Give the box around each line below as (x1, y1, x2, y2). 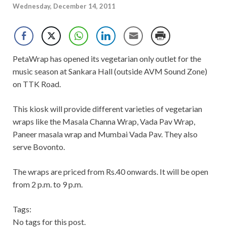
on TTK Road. (13, 79, 61, 89)
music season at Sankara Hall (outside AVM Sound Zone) (13, 66, 207, 77)
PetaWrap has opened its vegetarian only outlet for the (13, 54, 201, 64)
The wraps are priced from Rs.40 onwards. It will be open (13, 167, 208, 177)
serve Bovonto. (13, 142, 65, 152)
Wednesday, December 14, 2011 (13, 2, 116, 11)
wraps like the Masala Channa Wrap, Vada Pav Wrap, (13, 117, 195, 127)
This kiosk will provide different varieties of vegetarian (13, 104, 202, 114)
